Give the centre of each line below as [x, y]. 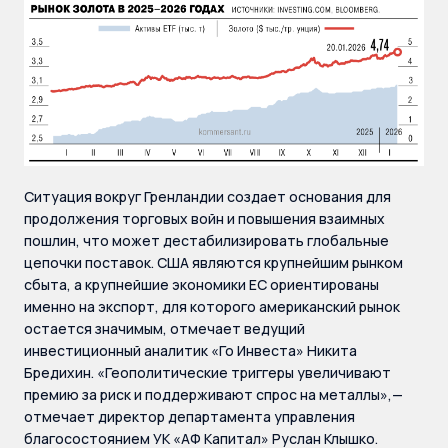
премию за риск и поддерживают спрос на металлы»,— [213, 394]
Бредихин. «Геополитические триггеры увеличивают [207, 372]
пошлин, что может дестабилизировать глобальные [206, 240]
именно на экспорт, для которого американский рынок [212, 306]
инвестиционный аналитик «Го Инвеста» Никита [190, 350]
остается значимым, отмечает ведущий [164, 328]
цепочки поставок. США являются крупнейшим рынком [213, 262]
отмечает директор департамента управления [189, 416]
